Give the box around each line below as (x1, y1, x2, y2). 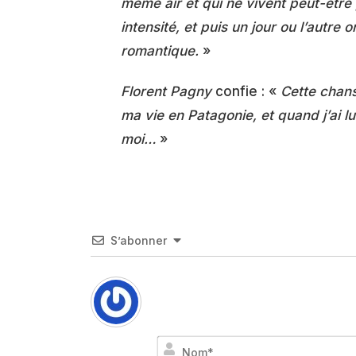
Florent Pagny (121, 83, 211, 99)
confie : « (211, 83, 281, 99)
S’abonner (110, 234, 167, 248)
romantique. (121, 42, 199, 59)
